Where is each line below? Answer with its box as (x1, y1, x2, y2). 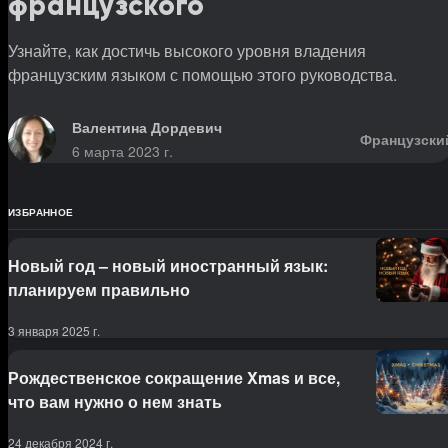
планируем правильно (8, 278, 190, 302)
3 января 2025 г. (8, 322, 100, 340)
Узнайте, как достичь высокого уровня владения (8, 39, 366, 63)
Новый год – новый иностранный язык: (8, 254, 328, 278)
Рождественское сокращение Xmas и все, (8, 366, 340, 390)
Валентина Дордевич (72, 117, 222, 138)
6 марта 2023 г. (72, 141, 173, 162)
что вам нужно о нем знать (8, 390, 222, 414)
